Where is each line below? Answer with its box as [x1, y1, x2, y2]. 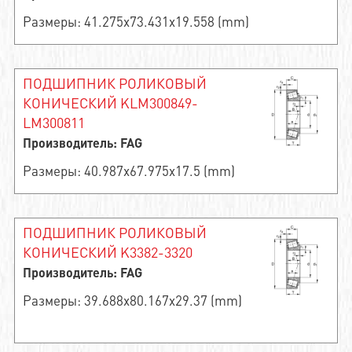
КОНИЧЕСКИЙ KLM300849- [22, 93, 198, 112]
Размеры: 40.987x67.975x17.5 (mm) [22, 162, 235, 179]
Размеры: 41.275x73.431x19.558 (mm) [22, 13, 249, 30]
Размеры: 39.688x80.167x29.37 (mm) [22, 291, 242, 309]
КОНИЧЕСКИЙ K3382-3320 [22, 243, 192, 261]
